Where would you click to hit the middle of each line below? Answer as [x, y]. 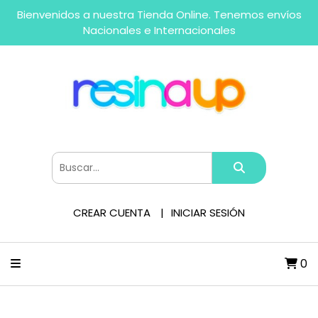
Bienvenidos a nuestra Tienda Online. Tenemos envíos [159, 15]
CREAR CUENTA [112, 213]
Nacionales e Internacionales [159, 30]
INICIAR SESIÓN [208, 213]
